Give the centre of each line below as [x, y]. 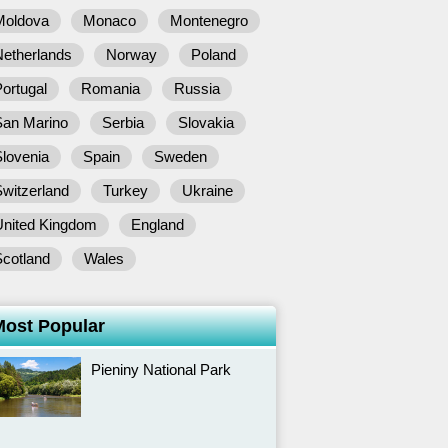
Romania [110, 88]
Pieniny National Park [161, 369]
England [157, 224]
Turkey [125, 190]
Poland [213, 54]
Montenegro [209, 20]
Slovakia [206, 122]
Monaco [109, 20]
